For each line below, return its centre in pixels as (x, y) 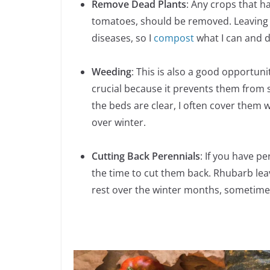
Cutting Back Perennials (146, 156)
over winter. (119, 123)
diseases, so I (123, 38)
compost (174, 38)
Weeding (111, 72)
